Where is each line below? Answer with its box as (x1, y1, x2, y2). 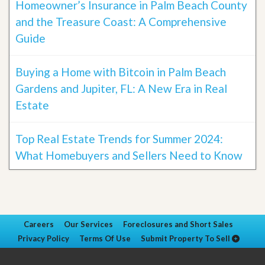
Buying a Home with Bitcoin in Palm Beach (15, 64, 226, 79)
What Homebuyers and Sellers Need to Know (15, 148, 243, 162)
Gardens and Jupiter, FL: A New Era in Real (15, 81, 227, 95)
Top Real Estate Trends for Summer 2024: (15, 131, 223, 146)
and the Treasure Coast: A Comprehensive (15, 14, 227, 28)
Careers (24, 219, 54, 229)
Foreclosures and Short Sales (123, 219, 233, 229)
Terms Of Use (79, 233, 131, 243)
